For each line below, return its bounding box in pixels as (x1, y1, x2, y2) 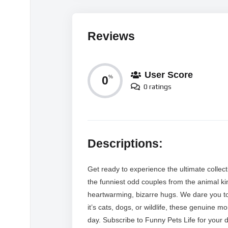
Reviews (88, 30, 135, 43)
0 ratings (144, 82, 172, 91)
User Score (145, 70, 193, 80)
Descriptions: (88, 137, 163, 151)
